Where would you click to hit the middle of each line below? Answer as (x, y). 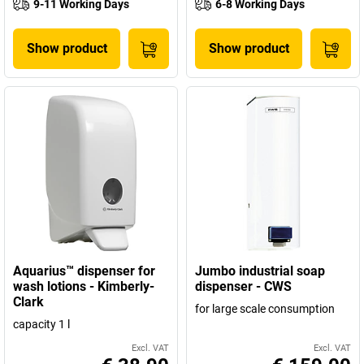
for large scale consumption (265, 309)
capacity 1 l (41, 324)
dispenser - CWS (243, 286)
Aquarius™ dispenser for (84, 271)
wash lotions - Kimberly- (84, 286)
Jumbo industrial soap (260, 271)
